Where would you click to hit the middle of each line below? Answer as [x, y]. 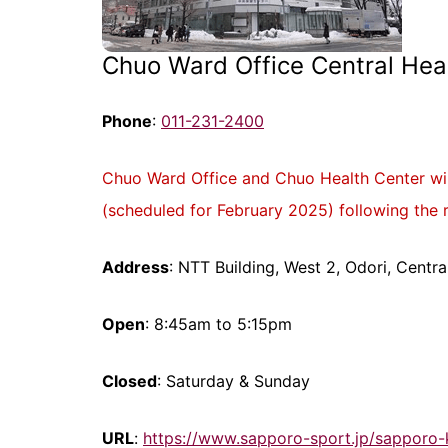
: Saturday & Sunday [233, 381]
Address [135, 267]
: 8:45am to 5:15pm [218, 324]
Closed [129, 381]
